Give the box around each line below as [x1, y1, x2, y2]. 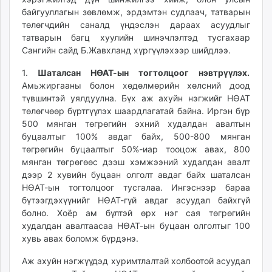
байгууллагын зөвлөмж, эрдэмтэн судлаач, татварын [22, 6, 250, 17]
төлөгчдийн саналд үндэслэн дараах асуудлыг [22, 19, 250, 30]
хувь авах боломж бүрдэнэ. [22, 233, 141, 243]
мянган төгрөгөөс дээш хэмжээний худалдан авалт [22, 156, 250, 167]
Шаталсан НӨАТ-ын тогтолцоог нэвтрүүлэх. [38, 67, 250, 78]
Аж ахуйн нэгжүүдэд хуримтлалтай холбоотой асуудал [22, 255, 250, 266]
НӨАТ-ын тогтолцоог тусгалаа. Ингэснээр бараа [22, 182, 250, 192]
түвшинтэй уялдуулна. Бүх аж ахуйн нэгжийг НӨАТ [22, 92, 250, 103]
